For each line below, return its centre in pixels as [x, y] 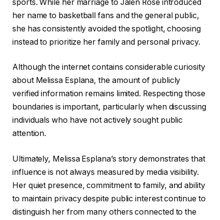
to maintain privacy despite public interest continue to [109, 198]
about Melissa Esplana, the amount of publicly [96, 81]
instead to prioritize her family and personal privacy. [106, 42]
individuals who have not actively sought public [98, 120]
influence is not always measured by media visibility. [106, 172]
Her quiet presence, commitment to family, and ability [109, 185]
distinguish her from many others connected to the [105, 212]
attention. [29, 134]
